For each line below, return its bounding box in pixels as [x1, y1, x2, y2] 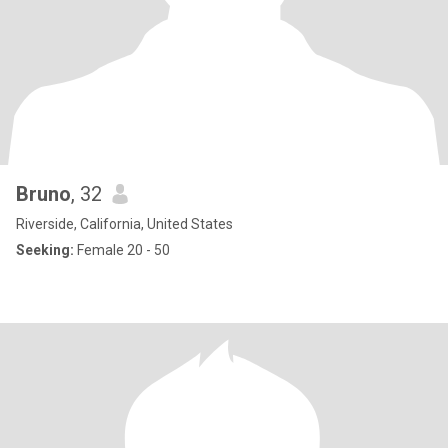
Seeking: [16, 242, 74, 258]
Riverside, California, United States [16, 216, 233, 232]
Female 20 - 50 [74, 242, 170, 258]
